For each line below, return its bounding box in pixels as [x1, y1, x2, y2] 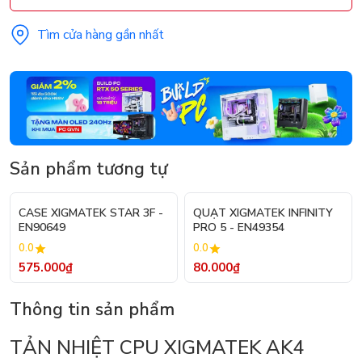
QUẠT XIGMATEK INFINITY [193, 205, 333, 221]
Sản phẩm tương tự [10, 157, 167, 182]
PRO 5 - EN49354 [193, 220, 284, 236]
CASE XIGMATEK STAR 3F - [19, 205, 163, 221]
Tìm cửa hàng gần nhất [37, 25, 164, 44]
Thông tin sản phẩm [10, 297, 175, 322]
